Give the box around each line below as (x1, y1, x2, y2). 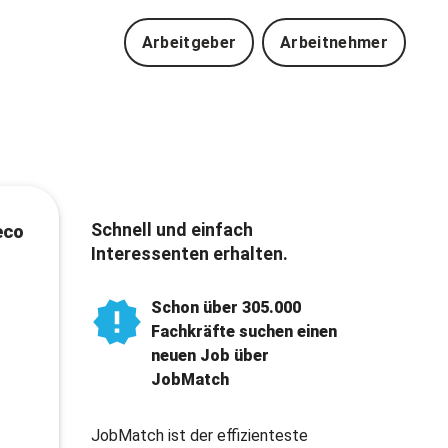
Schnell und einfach (90, 219, 253, 240)
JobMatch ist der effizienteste (90, 426, 308, 446)
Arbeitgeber (141, 33, 237, 52)
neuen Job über (150, 346, 269, 366)
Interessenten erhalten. (90, 243, 288, 264)
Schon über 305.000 (150, 298, 301, 318)
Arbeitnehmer (280, 33, 388, 52)
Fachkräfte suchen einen (150, 322, 337, 342)
